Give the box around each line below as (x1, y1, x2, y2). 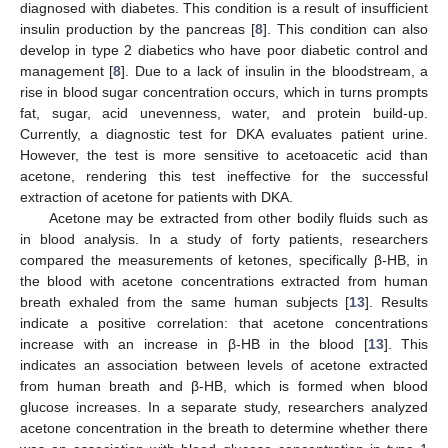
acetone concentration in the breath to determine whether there (20, 419, 428, 436)
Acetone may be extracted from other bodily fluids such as (48, 209, 428, 226)
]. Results (365, 293, 428, 310)
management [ (20, 62, 114, 79)
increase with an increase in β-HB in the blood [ (20, 335, 368, 352)
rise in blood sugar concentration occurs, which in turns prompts (20, 83, 428, 100)
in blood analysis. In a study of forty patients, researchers (20, 230, 428, 247)
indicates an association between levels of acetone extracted (20, 356, 428, 373)
